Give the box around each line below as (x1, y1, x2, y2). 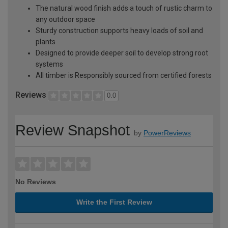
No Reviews (15, 177, 56, 186)
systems (36, 60, 63, 68)
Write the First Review (76, 197, 152, 206)
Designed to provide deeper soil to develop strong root (36, 48, 208, 57)
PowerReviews (144, 128, 191, 137)
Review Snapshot (15, 122, 130, 138)
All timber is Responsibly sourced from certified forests (36, 71, 212, 79)
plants (36, 37, 55, 46)
